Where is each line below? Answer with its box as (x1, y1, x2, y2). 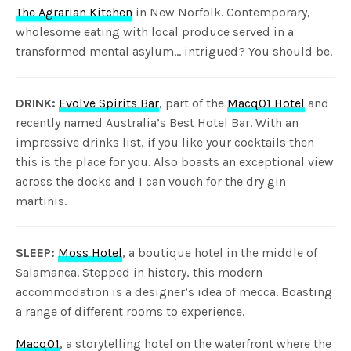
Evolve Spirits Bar (59, 96, 160, 111)
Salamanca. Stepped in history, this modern (16, 265, 263, 280)
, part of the (159, 96, 228, 111)
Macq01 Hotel (227, 96, 306, 111)
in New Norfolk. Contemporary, (132, 5, 311, 20)
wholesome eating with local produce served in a (16, 24, 295, 40)
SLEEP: (16, 245, 55, 261)
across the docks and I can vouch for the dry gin (16, 174, 287, 190)
